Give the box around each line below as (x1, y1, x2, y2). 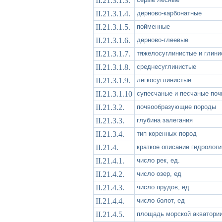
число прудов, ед (137, 183, 189, 191)
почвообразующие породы (137, 103, 216, 111)
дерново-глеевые (137, 36, 188, 44)
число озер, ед (137, 169, 181, 177)
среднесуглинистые (137, 62, 196, 70)
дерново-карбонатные (137, 9, 202, 17)
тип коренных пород (137, 129, 197, 137)
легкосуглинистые (137, 76, 191, 84)
